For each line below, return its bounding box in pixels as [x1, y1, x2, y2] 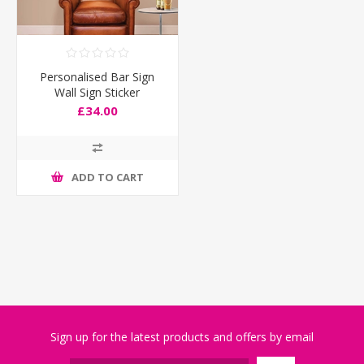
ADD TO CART [71, 170, 144, 185]
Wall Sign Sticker [54, 84, 141, 100]
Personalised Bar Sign [40, 68, 155, 84]
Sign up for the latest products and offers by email [50, 328, 314, 344]
